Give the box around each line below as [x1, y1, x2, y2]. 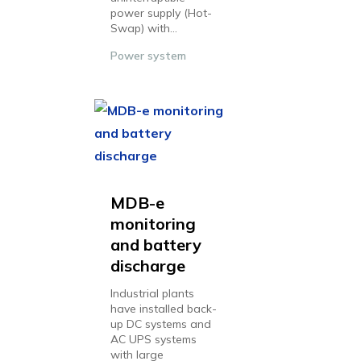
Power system [110, 48, 186, 63]
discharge [110, 255, 185, 276]
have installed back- [110, 301, 217, 316]
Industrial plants [110, 286, 194, 301]
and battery [110, 234, 201, 255]
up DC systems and [110, 317, 211, 331]
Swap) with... [110, 21, 177, 35]
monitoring [110, 214, 196, 234]
